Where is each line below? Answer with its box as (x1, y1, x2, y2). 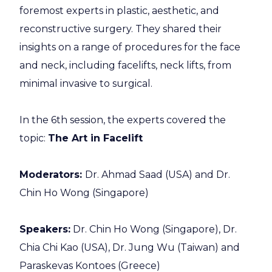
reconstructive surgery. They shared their (19, 22, 222, 35)
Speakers (19, 223, 68, 235)
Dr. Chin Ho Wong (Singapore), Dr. (70, 223, 237, 235)
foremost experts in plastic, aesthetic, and (19, 4, 219, 16)
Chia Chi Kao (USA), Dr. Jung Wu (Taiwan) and (19, 241, 240, 253)
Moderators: (19, 168, 85, 180)
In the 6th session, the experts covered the (19, 114, 226, 126)
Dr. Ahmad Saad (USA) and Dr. (85, 168, 230, 180)
